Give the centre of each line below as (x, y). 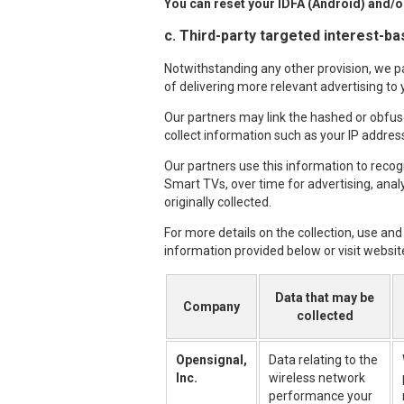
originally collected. (218, 202)
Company (211, 307)
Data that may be (325, 298)
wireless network (317, 378)
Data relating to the (323, 360)
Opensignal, (211, 360)
